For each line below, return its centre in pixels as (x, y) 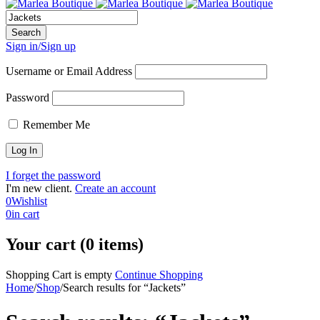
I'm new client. (39, 188)
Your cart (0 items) (75, 244)
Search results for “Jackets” (124, 287)
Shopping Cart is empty (59, 274)
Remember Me (55, 125)
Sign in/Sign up (41, 46)
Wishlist (29, 201)
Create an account (115, 188)
